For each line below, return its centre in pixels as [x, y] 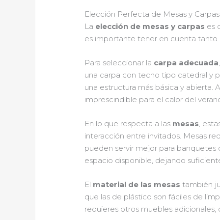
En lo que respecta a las [129, 124]
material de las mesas [137, 185]
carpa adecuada [186, 63]
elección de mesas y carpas [150, 27]
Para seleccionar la [119, 63]
